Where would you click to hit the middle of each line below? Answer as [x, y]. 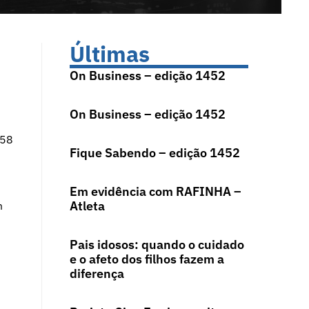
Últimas [109, 54]
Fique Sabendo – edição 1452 [154, 153]
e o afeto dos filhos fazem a [147, 259]
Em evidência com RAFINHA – [155, 192]
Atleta [87, 206]
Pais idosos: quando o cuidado [157, 245]
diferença [97, 274]
